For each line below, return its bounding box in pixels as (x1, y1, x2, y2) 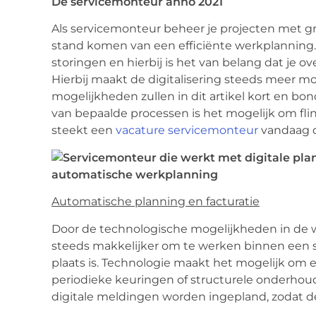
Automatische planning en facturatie (51, 195, 260, 209)
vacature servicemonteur (116, 123, 258, 138)
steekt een (51, 123, 116, 138)
